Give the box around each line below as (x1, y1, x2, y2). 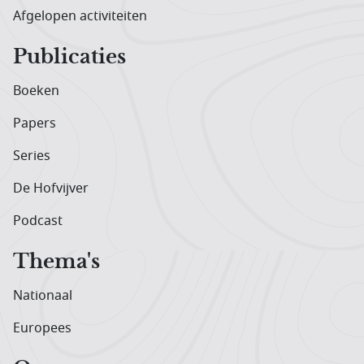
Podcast (13, 210, 63, 231)
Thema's (13, 249, 100, 274)
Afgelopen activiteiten (13, 6, 147, 26)
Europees (13, 318, 71, 338)
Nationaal (13, 285, 72, 305)
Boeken (13, 80, 59, 101)
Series (13, 145, 50, 166)
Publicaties (13, 44, 126, 69)
